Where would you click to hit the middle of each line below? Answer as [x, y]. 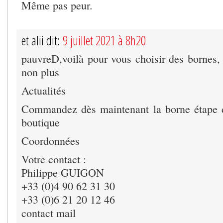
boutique [41, 122]
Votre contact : [54, 159]
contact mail [49, 213]
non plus [40, 72]
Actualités [44, 91]
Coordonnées [51, 141]
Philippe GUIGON [63, 173]
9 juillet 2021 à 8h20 [104, 41]
